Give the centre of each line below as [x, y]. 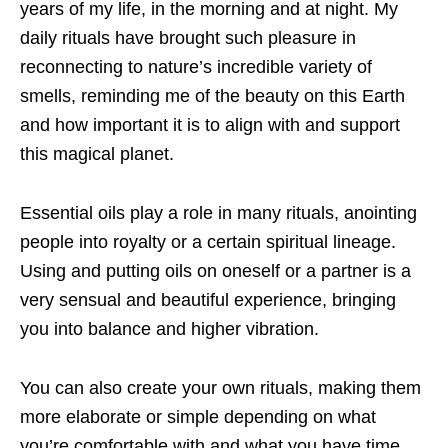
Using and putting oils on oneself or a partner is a [215, 270]
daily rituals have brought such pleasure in [188, 37]
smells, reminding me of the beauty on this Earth [212, 95]
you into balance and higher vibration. [169, 328]
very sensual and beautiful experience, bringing [208, 299]
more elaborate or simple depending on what [198, 416]
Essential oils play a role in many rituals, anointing [218, 212]
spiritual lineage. [331, 241]
